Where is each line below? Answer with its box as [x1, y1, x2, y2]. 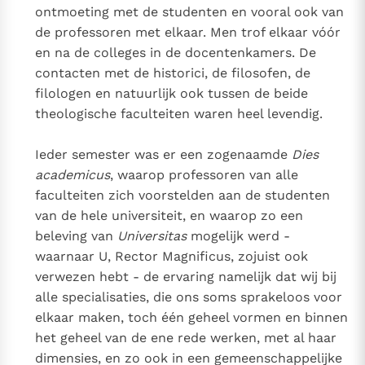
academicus [34, 167, 110, 183]
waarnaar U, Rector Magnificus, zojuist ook [34, 248, 308, 265]
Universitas [117, 228, 187, 244]
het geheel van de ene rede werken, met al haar [34, 330, 336, 346]
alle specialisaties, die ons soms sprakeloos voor [34, 289, 342, 306]
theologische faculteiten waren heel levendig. [34, 106, 323, 122]
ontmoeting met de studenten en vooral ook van [34, 4, 344, 20]
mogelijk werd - [186, 228, 290, 244]
